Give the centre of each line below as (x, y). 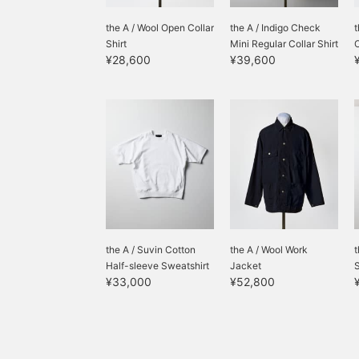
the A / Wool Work (269, 250)
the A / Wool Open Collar (160, 28)
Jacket (246, 266)
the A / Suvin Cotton (151, 250)
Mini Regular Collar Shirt (284, 44)
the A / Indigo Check (275, 28)
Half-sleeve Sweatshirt (157, 266)
